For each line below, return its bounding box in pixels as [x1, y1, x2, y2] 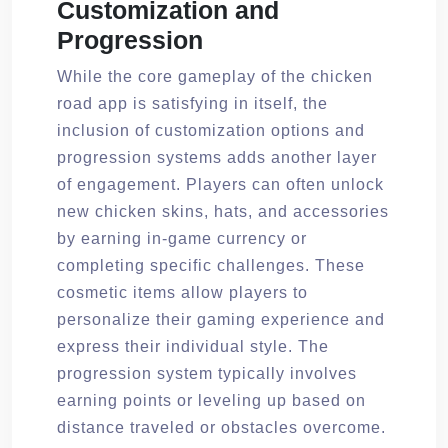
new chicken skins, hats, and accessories [57, 202, 389, 220]
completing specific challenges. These [57, 256, 365, 274]
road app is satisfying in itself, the [57, 94, 328, 112]
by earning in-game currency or [57, 229, 307, 247]
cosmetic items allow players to [57, 283, 308, 301]
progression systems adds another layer [57, 148, 377, 166]
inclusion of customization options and [57, 121, 365, 139]
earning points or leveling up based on [57, 391, 366, 409]
